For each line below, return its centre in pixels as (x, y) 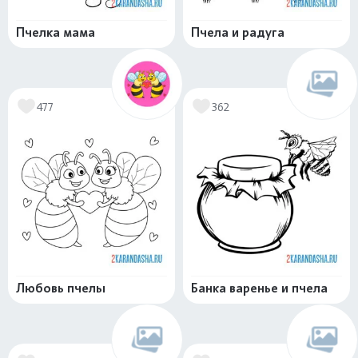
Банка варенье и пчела (259, 288)
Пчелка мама (56, 33)
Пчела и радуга (238, 33)
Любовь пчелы (61, 288)
